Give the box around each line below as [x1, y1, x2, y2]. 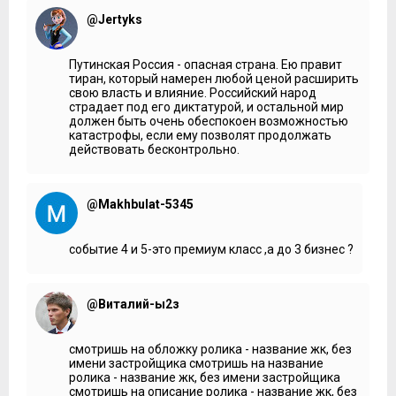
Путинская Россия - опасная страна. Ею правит [69, 57, 342, 72]
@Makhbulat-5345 [87, 196, 194, 211]
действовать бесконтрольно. [69, 141, 240, 156]
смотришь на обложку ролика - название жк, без [69, 341, 352, 356]
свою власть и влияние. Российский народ [69, 85, 316, 100]
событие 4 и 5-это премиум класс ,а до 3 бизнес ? [69, 241, 354, 256]
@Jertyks [87, 11, 142, 27]
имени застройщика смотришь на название [69, 355, 324, 370]
